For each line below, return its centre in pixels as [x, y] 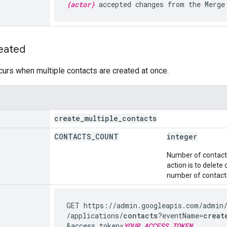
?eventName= [180, 215]
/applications [93, 215]
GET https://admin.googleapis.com [133, 205]
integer [182, 136]
